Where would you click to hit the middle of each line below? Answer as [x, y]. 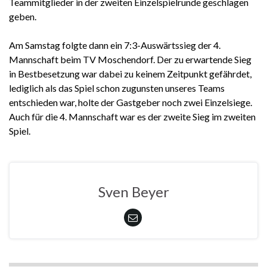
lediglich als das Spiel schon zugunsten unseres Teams [117, 88]
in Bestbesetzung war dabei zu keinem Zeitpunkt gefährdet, [130, 73]
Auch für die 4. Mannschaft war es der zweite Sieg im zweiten [132, 116]
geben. [23, 16]
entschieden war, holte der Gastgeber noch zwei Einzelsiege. [131, 102]
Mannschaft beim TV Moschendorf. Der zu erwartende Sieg [130, 59]
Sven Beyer [133, 191]
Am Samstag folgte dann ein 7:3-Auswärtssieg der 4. [115, 45]
